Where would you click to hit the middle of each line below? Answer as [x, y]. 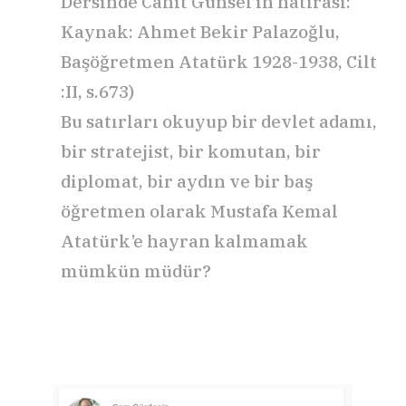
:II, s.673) [97, 92]
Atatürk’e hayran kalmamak [184, 242]
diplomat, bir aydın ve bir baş [187, 182]
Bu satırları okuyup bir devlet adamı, [219, 122]
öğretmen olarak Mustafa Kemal [199, 212]
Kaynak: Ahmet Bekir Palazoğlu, [200, 32]
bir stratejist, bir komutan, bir [191, 152]
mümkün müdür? [136, 271]
